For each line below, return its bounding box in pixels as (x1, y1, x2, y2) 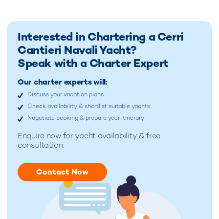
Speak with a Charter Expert (18, 56, 169, 71)
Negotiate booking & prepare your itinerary (27, 114, 144, 122)
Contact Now (36, 167, 88, 177)
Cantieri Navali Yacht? (18, 43, 136, 58)
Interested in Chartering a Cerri (18, 29, 184, 44)
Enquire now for (18, 131, 73, 141)
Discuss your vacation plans (27, 90, 104, 99)
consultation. (18, 140, 65, 151)
